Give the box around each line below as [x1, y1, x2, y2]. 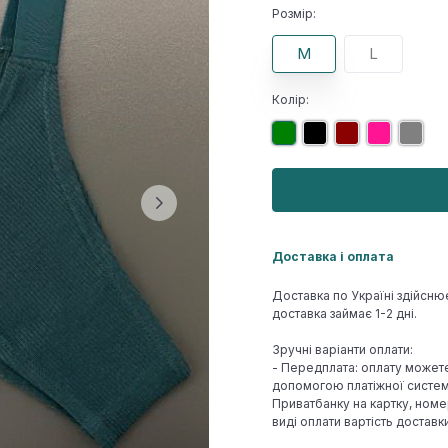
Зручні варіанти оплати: [272, 342, 413, 358]
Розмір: [272, 6, 316, 22]
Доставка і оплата [272, 249, 394, 265]
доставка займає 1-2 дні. [272, 306, 417, 322]
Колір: [272, 92, 309, 108]
